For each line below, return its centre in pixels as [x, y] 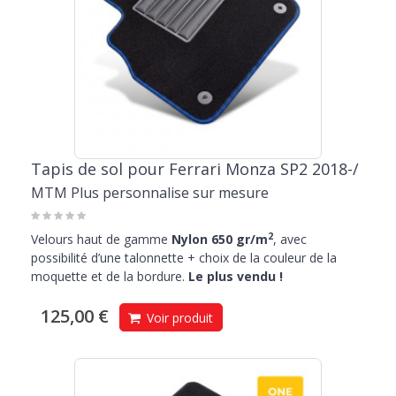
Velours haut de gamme [99, 240]
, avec [290, 240]
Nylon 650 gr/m [218, 240]
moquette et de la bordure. [110, 277]
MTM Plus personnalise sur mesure [150, 193]
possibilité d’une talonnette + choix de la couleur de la [184, 258]
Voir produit [178, 318]
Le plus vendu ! [236, 277]
